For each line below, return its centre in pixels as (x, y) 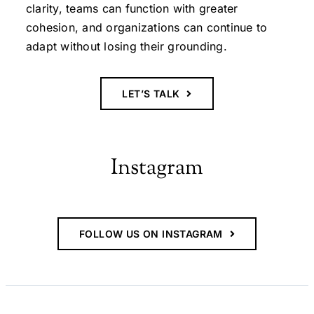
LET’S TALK (151, 94)
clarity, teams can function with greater (132, 8)
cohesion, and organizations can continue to (146, 27)
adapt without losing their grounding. (126, 46)
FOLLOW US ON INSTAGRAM (151, 234)
